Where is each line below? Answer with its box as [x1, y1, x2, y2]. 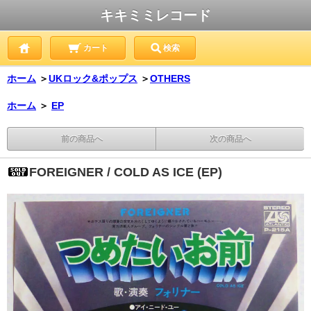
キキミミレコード [100, 8, 211, 23]
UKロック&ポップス [49, 73, 137, 84]
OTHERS [150, 73, 190, 84]
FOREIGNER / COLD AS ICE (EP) [29, 165, 222, 179]
